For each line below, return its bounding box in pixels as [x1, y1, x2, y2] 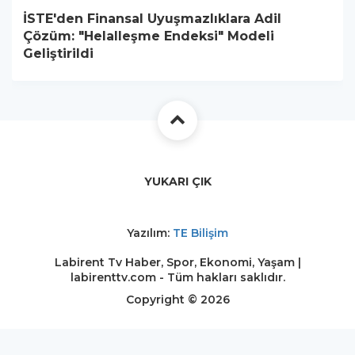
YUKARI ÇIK [143, 174, 212, 189]
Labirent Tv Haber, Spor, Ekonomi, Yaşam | [54, 255, 301, 270]
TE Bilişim [173, 226, 228, 241]
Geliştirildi [23, 46, 94, 62]
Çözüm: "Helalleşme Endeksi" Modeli [23, 29, 274, 44]
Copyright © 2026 [125, 292, 230, 307]
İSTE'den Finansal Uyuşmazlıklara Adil [23, 11, 281, 27]
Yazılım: [127, 226, 173, 241]
